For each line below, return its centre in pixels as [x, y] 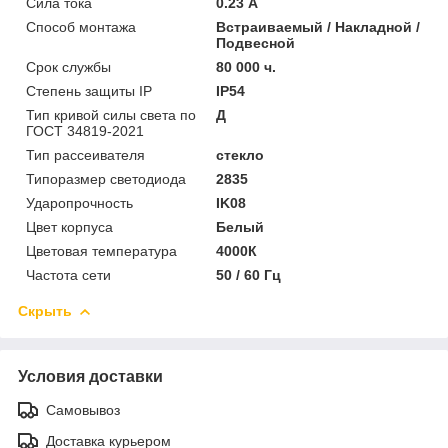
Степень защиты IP [89, 90]
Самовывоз [83, 409]
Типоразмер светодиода [106, 178]
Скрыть [45, 310]
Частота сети [68, 274]
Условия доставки [90, 376]
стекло [240, 154]
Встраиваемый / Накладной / [318, 26]
